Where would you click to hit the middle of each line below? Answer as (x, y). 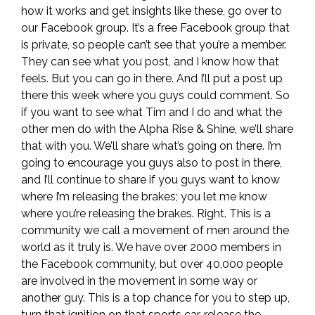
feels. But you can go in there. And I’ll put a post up (152, 78)
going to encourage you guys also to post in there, (152, 163)
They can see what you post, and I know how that (150, 62)
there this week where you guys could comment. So (155, 95)
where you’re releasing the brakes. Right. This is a (146, 213)
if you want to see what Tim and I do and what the (152, 112)
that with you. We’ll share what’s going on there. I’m (151, 146)
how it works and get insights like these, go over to (152, 11)
